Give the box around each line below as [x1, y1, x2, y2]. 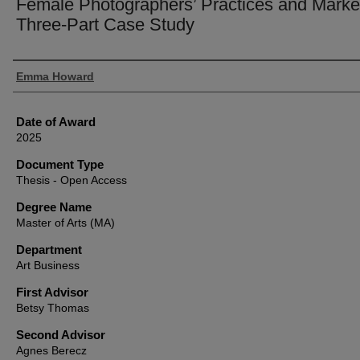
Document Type [16, 157, 104, 171]
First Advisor [16, 285, 88, 299]
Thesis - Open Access [16, 174, 127, 186]
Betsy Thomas [16, 301, 89, 314]
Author [13, 63, 52, 82]
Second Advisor [16, 328, 105, 342]
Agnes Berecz [16, 344, 87, 357]
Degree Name [16, 200, 92, 214]
